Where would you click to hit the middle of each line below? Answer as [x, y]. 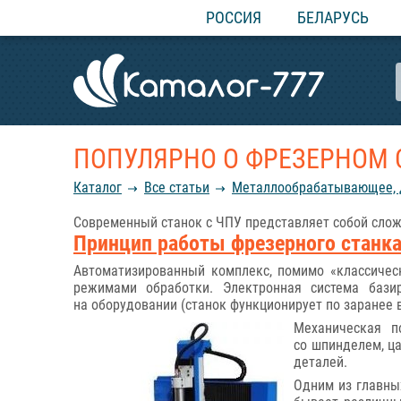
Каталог [98, 188]
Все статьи [177, 188]
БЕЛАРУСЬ [333, 17]
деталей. [320, 362]
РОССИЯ [234, 17]
